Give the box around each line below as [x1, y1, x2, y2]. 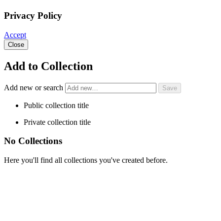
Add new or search [4, 83, 65, 92]
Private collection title [24, 117, 91, 126]
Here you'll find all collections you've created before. [4, 156, 168, 165]
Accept [4, 30, 26, 39]
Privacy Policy [4, 10, 62, 21]
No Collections [4, 136, 62, 147]
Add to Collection [4, 59, 93, 73]
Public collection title [24, 101, 89, 110]
